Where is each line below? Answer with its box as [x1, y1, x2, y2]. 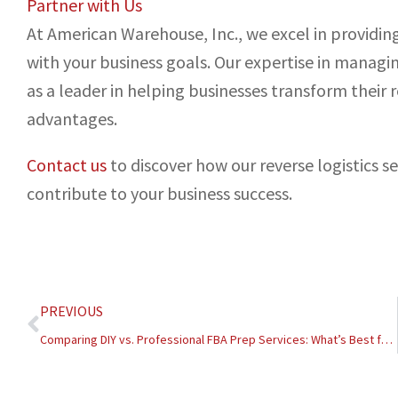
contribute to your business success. [27, 182, 292, 205]
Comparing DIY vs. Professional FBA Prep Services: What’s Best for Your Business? [381, 331, 393, 348]
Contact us [27, 154, 107, 177]
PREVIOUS [40, 302, 103, 321]
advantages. [27, 107, 117, 131]
